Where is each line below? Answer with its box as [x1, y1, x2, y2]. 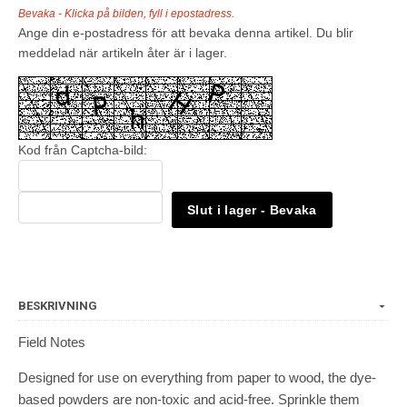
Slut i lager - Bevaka [187, 202, 317, 217]
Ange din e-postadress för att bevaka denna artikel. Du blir [18, 25, 353, 40]
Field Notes [18, 333, 85, 350]
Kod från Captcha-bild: [18, 142, 147, 157]
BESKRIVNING [18, 298, 97, 313]
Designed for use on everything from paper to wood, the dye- [18, 369, 376, 385]
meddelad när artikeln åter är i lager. [18, 45, 227, 60]
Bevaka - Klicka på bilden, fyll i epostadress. [18, 6, 234, 20]
